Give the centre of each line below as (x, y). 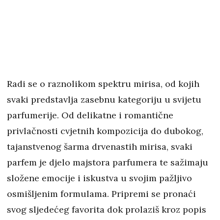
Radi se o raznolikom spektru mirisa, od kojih (103, 84)
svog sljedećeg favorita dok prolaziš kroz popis (107, 210)
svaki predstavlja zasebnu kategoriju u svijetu (104, 100)
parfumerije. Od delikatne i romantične (90, 115)
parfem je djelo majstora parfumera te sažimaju (108, 163)
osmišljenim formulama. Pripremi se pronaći (101, 194)
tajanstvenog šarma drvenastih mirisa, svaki (100, 147)
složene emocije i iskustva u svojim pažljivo (99, 178)
